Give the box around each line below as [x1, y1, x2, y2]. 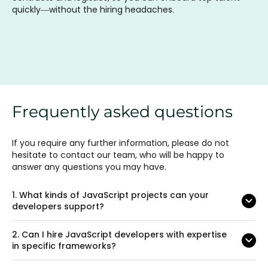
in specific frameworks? [12, 239, 116, 252]
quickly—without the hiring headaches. [12, 3, 174, 16]
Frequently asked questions [12, 101, 233, 121]
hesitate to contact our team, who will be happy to [12, 148, 224, 161]
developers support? [12, 200, 104, 212]
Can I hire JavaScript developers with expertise [19, 228, 227, 240]
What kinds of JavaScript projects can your [17, 188, 209, 201]
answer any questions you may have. [12, 160, 166, 173]
